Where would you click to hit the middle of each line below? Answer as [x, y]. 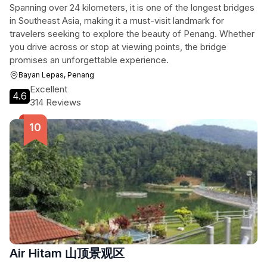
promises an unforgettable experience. [89, 60]
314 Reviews [55, 102]
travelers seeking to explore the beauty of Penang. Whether [132, 34]
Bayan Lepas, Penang [56, 75]
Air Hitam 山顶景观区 [67, 253]
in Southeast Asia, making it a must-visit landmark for [117, 21]
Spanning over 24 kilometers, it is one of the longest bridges [132, 7]
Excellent [49, 89]
